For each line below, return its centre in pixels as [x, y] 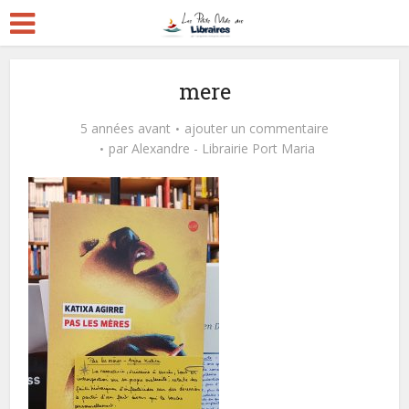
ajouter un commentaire [257, 128]
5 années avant [126, 128]
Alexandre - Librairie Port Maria [223, 148]
